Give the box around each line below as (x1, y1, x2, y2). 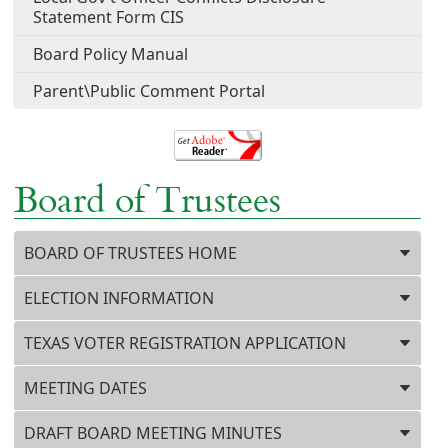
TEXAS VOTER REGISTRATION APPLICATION (24, 332, 347, 355)
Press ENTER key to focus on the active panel (13, 231, 352, 254)
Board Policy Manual (33, 43, 189, 66)
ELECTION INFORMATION (24, 287, 215, 310)
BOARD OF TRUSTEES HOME (24, 242, 238, 265)
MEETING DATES (24, 377, 148, 400)
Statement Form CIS (33, 6, 185, 29)
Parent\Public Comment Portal (33, 80, 266, 103)
